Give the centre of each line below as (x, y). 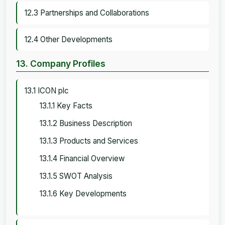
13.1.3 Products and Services (89, 141)
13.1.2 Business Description (86, 123)
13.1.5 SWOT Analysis (76, 176)
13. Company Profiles (61, 63)
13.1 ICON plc (47, 90)
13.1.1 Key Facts (66, 105)
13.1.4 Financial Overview (82, 158)
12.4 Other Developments (69, 39)
